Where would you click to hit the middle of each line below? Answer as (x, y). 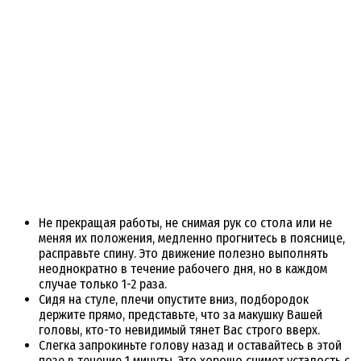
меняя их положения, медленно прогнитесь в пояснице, (192, 239)
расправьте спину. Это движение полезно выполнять (183, 254)
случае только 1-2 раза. (103, 284)
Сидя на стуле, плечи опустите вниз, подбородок (174, 300)
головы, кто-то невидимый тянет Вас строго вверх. (179, 330)
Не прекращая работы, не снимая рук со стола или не (185, 223)
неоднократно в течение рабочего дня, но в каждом (183, 269)
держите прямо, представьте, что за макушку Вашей (180, 315)
